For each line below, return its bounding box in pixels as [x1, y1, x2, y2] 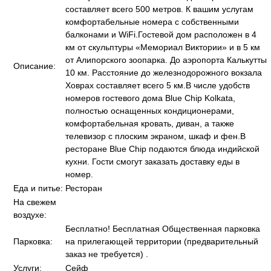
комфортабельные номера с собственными [65, 17, 239, 27]
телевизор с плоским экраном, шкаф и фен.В [65, 131, 246, 141]
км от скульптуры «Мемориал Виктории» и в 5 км [65, 42, 260, 52]
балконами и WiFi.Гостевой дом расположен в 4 [65, 30, 256, 39]
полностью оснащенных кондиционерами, [65, 106, 234, 116]
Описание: [13, 61, 56, 71]
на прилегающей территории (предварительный [65, 237, 258, 246]
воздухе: [13, 210, 47, 220]
